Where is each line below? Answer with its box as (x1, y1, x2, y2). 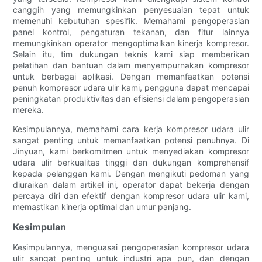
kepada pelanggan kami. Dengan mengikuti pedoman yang (13, 168, 249, 179)
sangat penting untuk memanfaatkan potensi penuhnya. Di (13, 135, 249, 146)
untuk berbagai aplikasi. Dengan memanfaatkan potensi (13, 71, 249, 82)
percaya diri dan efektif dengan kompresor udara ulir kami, (13, 191, 249, 201)
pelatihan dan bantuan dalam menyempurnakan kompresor (13, 60, 249, 71)
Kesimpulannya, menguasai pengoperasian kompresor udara (13, 242, 249, 253)
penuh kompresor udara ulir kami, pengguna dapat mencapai (13, 82, 249, 93)
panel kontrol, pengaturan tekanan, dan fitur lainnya (13, 27, 249, 37)
